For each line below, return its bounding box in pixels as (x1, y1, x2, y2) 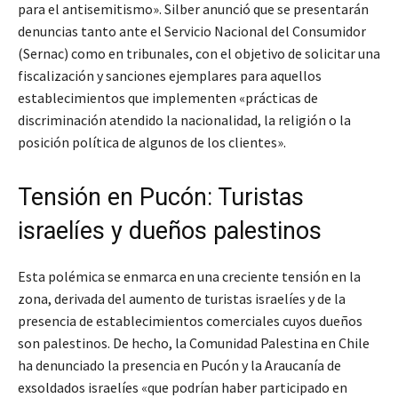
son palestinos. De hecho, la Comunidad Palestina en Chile (18, 334, 370, 353)
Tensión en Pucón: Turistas (18, 183, 304, 212)
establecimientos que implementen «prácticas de (18, 89, 318, 107)
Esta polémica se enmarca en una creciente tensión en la (18, 267, 361, 286)
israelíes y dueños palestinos (18, 217, 322, 246)
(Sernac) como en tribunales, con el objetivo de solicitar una (18, 44, 380, 63)
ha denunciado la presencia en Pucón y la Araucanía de (18, 356, 341, 375)
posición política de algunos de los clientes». (18, 133, 286, 152)
